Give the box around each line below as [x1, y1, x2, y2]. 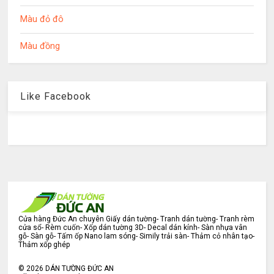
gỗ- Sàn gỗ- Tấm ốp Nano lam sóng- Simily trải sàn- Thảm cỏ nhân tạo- [18, 232, 255, 241]
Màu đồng [20, 41, 61, 52]
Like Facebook [20, 91, 92, 103]
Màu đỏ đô [20, 13, 64, 24]
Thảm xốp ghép [18, 240, 70, 250]
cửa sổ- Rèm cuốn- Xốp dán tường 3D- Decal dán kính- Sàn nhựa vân [18, 223, 248, 232]
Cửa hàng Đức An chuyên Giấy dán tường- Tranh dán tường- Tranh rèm [18, 215, 255, 224]
